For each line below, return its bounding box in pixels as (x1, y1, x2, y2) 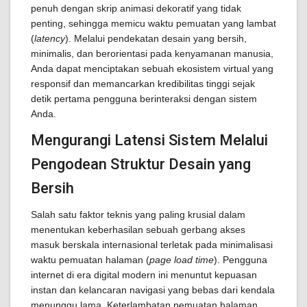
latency (34, 33, 65, 44)
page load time (149, 254, 214, 265)
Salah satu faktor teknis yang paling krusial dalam (31, 209, 245, 220)
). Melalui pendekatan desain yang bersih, (65, 33, 247, 44)
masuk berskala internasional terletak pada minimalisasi (31, 239, 273, 250)
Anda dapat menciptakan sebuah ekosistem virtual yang (31, 63, 273, 74)
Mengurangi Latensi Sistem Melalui (31, 132, 268, 149)
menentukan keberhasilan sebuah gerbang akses (31, 224, 245, 235)
